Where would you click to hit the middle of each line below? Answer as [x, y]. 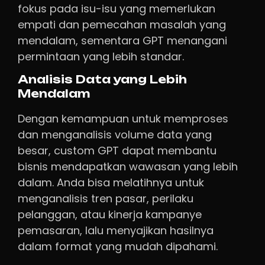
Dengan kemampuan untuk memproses [123, 119]
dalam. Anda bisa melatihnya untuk [111, 183]
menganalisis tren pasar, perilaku [106, 199]
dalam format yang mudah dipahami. [118, 247]
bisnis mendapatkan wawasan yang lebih [128, 167]
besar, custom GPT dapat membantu [117, 151]
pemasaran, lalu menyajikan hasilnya [116, 231]
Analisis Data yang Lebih [102, 80]
